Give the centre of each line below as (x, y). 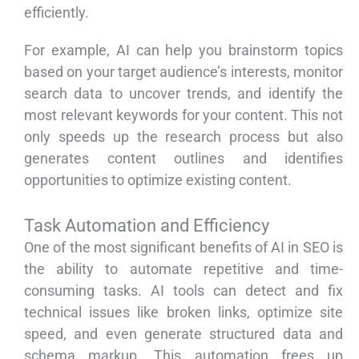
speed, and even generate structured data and (184, 334)
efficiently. (56, 13)
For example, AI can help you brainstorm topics (184, 50)
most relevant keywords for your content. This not (184, 115)
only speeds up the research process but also (184, 137)
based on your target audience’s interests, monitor (184, 72)
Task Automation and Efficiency (147, 226)
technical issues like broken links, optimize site (184, 313)
